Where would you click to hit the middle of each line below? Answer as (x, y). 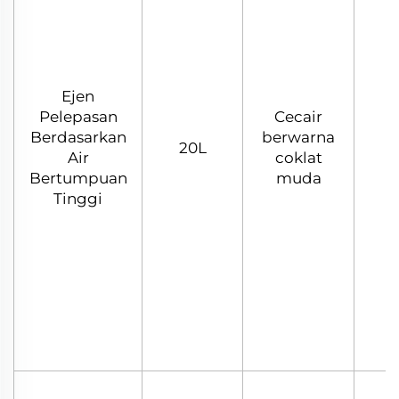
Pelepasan (78, 116)
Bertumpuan (78, 178)
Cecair (298, 116)
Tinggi (78, 198)
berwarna (298, 137)
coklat (298, 157)
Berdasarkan (78, 137)
